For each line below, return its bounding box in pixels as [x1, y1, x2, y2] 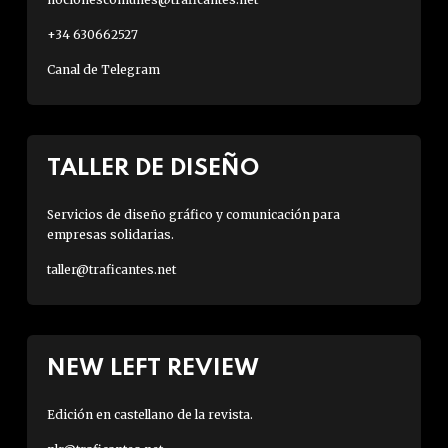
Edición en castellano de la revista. [46, 406, 253, 422]
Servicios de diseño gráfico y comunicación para [46, 206, 340, 222]
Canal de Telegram [46, 61, 160, 77]
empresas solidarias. [46, 226, 174, 242]
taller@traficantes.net [46, 261, 176, 277]
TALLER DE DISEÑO [46, 156, 259, 180]
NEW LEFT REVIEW [46, 356, 259, 380]
